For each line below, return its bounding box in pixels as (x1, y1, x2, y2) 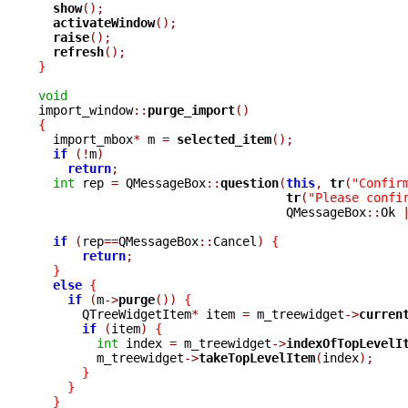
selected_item (177, 131, 271, 147)
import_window (38, 102, 133, 117)
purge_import (148, 102, 235, 117)
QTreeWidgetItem (38, 306, 191, 321)
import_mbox (38, 131, 133, 147)
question (220, 175, 279, 190)
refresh (53, 44, 104, 59)
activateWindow (53, 15, 155, 30)
